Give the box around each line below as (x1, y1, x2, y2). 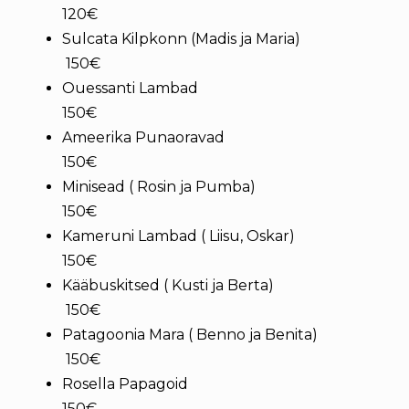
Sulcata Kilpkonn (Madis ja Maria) (62, 30, 355, 47)
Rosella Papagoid (62, 375, 360, 393)
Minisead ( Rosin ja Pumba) (62, 178, 354, 195)
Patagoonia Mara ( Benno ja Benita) (62, 326, 358, 343)
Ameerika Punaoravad (62, 129, 360, 146)
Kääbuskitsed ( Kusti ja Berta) (62, 277, 358, 294)
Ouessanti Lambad (62, 79, 355, 97)
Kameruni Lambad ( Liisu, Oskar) (62, 227, 357, 245)
